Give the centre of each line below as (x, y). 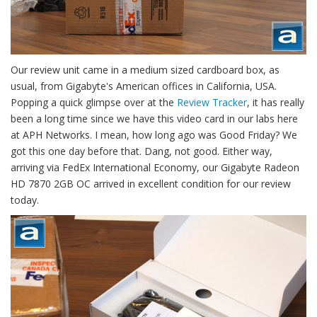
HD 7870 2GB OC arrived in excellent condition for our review (151, 184)
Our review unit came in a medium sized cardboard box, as (145, 70)
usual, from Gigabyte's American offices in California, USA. (144, 86)
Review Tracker (212, 103)
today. (25, 200)
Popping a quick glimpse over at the (94, 103)
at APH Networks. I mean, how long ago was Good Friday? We (154, 135)
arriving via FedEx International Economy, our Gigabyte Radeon (155, 168)
